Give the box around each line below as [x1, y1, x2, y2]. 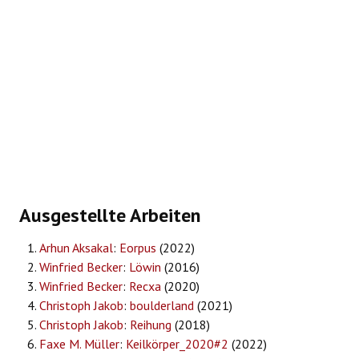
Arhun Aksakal [39, 240, 113, 256]
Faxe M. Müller [39, 336, 119, 353]
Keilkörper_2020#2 [126, 336, 228, 353]
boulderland [130, 297, 194, 314]
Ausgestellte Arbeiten [19, 203, 200, 228]
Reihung [130, 317, 171, 333]
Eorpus [119, 240, 156, 256]
